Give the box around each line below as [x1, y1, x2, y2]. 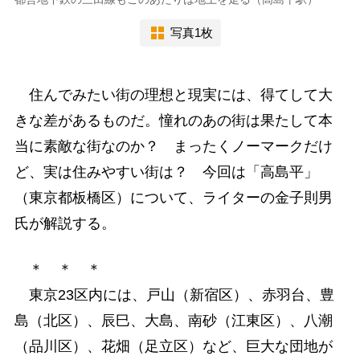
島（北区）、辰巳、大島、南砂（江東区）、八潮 [14, 312, 333, 329]
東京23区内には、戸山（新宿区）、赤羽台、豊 [14, 286, 334, 303]
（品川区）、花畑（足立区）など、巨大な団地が [14, 337, 333, 354]
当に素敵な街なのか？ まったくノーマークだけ [14, 137, 333, 154]
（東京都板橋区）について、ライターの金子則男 [14, 189, 333, 206]
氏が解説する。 [14, 215, 116, 231]
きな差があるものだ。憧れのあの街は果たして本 [14, 112, 333, 129]
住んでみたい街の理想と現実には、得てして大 [14, 86, 333, 103]
